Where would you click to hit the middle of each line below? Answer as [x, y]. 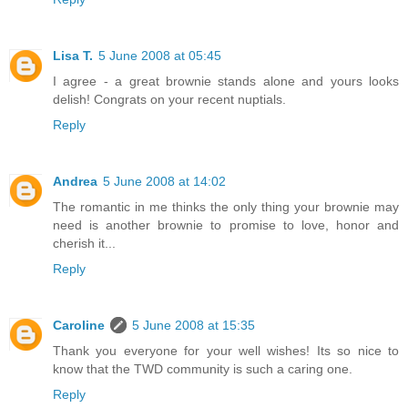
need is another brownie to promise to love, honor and [226, 224]
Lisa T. [73, 55]
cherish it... [84, 243]
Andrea [75, 181]
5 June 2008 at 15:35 [194, 325]
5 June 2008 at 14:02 [164, 181]
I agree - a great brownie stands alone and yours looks [226, 81]
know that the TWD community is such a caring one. [203, 368]
